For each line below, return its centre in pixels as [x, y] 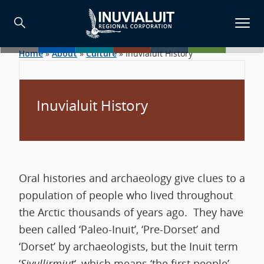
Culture [101, 53]
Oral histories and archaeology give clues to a [132, 177]
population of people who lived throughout [126, 194]
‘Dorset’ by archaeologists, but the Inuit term [128, 246]
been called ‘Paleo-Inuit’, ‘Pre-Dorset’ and [119, 229]
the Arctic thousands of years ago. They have [131, 212]
